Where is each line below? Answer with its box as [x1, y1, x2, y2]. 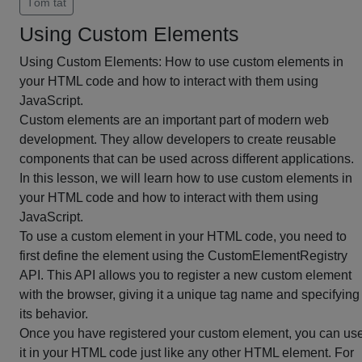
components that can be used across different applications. [19, 152, 354, 166]
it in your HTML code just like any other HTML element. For [19, 346, 354, 360]
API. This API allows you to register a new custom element [19, 268, 351, 282]
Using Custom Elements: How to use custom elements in [19, 55, 343, 69]
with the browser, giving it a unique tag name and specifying [19, 288, 360, 301]
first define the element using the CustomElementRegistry [19, 249, 347, 263]
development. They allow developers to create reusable [19, 133, 336, 146]
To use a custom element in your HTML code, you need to [19, 229, 347, 243]
